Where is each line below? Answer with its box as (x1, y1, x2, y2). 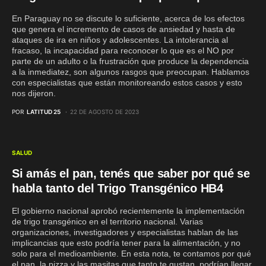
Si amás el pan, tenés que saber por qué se (12, 166, 250, 180)
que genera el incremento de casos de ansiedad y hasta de (12, 24, 235, 34)
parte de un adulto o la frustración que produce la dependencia (12, 56, 249, 66)
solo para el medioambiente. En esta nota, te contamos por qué (12, 248, 251, 258)
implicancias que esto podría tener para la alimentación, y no (12, 237, 240, 248)
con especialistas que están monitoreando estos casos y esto (12, 77, 242, 87)
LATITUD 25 (27, 107, 61, 115)
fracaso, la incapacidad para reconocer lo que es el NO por (12, 45, 234, 55)
